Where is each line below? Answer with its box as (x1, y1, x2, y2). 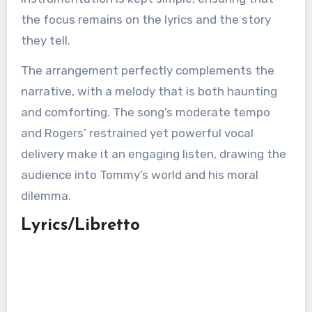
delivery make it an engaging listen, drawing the (20, 147, 286, 161)
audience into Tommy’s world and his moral (20, 168, 258, 182)
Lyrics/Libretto (20, 217, 140, 234)
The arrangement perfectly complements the (20, 63, 274, 77)
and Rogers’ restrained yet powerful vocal (20, 126, 253, 140)
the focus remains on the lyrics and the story (20, 13, 271, 26)
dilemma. (20, 189, 71, 203)
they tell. (20, 33, 70, 47)
